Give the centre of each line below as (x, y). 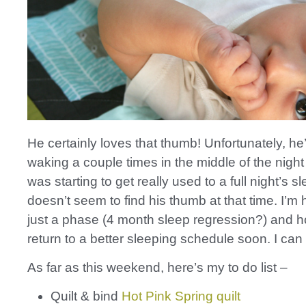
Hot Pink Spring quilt (181, 296)
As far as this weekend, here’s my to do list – (157, 267)
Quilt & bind (86, 296)
